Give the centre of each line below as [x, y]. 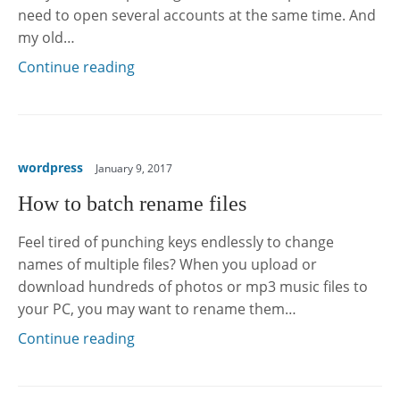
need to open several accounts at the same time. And [197, 16]
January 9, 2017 [134, 168]
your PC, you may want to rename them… [157, 309]
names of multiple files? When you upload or [167, 265]
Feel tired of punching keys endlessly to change [176, 242]
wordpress [50, 168]
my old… [46, 38]
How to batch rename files [132, 204]
